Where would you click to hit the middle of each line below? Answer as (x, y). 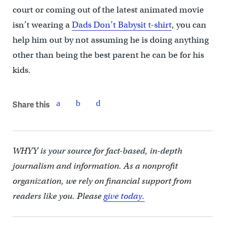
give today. (124, 196)
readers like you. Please (58, 196)
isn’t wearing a (42, 25)
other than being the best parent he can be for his (108, 55)
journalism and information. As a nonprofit (95, 166)
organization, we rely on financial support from (102, 181)
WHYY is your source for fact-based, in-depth (97, 151)
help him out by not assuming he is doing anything (110, 40)
